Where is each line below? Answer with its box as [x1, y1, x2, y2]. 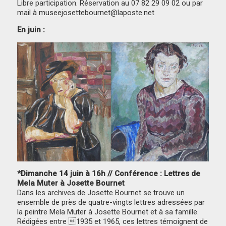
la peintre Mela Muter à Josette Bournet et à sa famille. [17, 207, 199, 217]
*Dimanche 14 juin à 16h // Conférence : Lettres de [17, 169, 201, 179]
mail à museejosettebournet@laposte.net [17, 8, 155, 18]
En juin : [17, 25, 45, 35]
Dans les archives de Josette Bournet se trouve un [17, 188, 185, 198]
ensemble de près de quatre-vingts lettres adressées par [17, 198, 205, 207]
